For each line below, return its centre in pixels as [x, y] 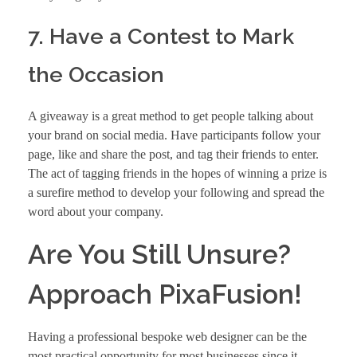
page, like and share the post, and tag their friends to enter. [173, 155]
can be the [280, 337]
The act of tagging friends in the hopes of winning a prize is [177, 174]
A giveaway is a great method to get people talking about [171, 116]
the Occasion [96, 75]
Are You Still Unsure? [159, 255]
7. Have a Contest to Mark [161, 37]
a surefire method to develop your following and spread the [176, 193]
